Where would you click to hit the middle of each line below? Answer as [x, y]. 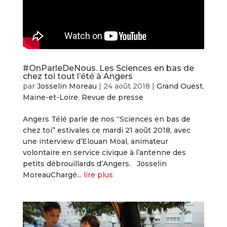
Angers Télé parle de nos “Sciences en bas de [106, 119]
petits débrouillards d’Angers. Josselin [94, 163]
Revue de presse [112, 97]
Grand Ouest [179, 86]
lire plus [98, 175]
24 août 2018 [126, 86]
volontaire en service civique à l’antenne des [104, 152]
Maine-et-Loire [50, 97]
